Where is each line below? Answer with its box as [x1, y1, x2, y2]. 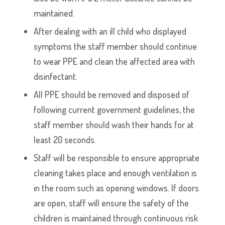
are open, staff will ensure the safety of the [34, 197, 189, 208]
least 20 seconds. [34, 134, 96, 145]
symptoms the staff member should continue [34, 41, 197, 52]
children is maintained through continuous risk [34, 212, 198, 223]
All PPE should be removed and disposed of [34, 89, 190, 100]
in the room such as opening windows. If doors [34, 182, 199, 193]
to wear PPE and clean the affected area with [34, 56, 195, 67]
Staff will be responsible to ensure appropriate [34, 152, 200, 163]
